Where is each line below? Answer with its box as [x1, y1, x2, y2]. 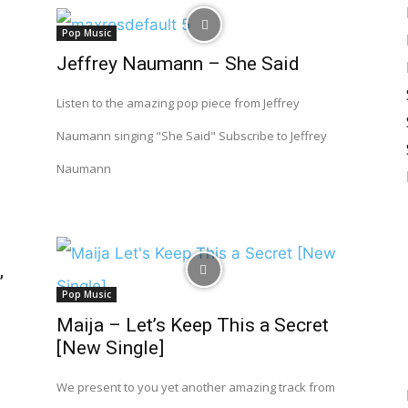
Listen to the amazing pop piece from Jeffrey [56, 95, 300, 111]
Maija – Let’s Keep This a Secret [56, 314, 329, 336]
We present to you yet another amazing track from [56, 379, 335, 395]
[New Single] [56, 337, 164, 359]
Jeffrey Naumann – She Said [56, 53, 300, 75]
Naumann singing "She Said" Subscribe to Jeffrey [56, 127, 327, 144]
